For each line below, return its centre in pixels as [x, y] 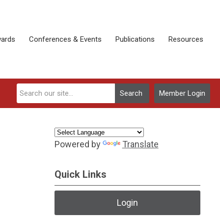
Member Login [182, 93]
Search [131, 93]
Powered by [78, 144]
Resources [186, 39]
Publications [135, 39]
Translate [140, 144]
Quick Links [80, 174]
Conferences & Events [65, 39]
